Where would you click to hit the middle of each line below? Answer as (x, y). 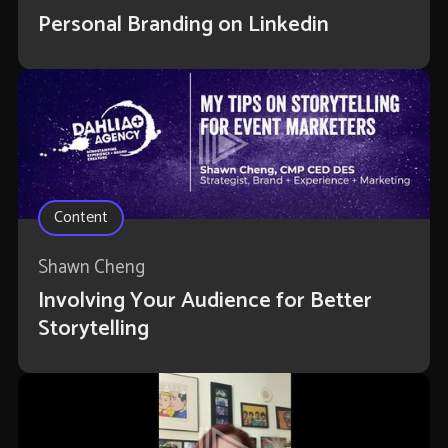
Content (80, 218)
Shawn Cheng (91, 268)
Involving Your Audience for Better (204, 301)
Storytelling (93, 329)
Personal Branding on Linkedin (183, 25)
